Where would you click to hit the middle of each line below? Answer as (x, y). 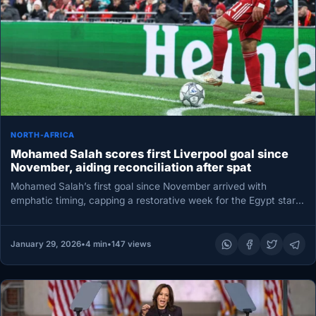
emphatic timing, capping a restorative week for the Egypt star (153, 200)
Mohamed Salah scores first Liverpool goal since (150, 154)
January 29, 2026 (45, 244)
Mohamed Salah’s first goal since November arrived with (139, 186)
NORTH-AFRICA (43, 135)
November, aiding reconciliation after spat (131, 168)
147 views (131, 244)
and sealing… (41, 214)
